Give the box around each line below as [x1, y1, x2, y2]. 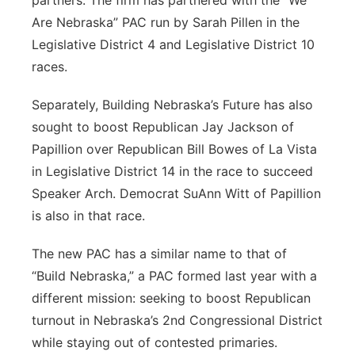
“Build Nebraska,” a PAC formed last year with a [32, 268, 317, 284]
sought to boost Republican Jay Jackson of [32, 119, 294, 135]
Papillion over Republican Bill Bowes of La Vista [32, 141, 317, 157]
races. [32, 59, 67, 74]
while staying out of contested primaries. [32, 334, 277, 350]
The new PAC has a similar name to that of [32, 246, 287, 261]
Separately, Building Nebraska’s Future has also [32, 97, 313, 113]
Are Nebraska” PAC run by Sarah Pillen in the [32, 14, 300, 30]
